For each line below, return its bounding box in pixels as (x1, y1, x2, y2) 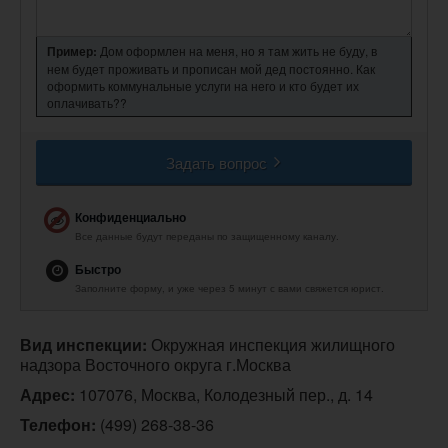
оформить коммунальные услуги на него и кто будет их (47, 77, 359, 94)
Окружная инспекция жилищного (147, 333, 395, 356)
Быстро (75, 260, 121, 278)
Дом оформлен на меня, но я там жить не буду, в (97, 42, 377, 59)
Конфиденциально (75, 208, 186, 226)
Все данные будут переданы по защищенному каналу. (75, 229, 339, 243)
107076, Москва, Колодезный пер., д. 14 (75, 383, 373, 406)
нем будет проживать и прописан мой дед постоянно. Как (47, 60, 375, 77)
